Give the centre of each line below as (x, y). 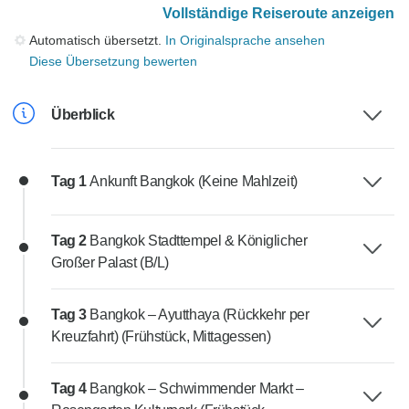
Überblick (83, 115)
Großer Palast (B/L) (110, 263)
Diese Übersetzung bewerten (113, 62)
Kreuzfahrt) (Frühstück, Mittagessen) (161, 337)
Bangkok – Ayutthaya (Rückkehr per (199, 315)
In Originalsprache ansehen (245, 41)
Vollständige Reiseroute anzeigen (278, 14)
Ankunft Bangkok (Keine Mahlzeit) (194, 182)
